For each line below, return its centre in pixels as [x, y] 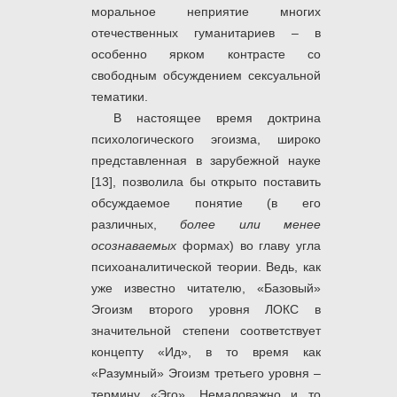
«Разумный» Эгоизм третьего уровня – [206, 374]
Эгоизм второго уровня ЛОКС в [206, 310]
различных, [136, 225]
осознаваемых [137, 246]
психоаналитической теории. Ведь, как [206, 267]
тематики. [120, 97]
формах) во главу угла [251, 246]
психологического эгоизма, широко [206, 140]
